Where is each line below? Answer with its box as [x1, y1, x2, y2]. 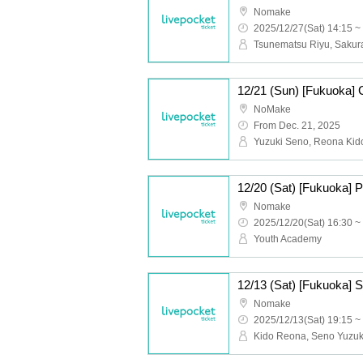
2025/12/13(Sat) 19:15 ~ [254, 314, 361, 326]
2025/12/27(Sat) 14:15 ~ [254, 23, 361, 34]
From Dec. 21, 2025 [254, 120, 340, 131]
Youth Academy [254, 233, 322, 245]
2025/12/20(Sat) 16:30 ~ [254, 217, 361, 228]
